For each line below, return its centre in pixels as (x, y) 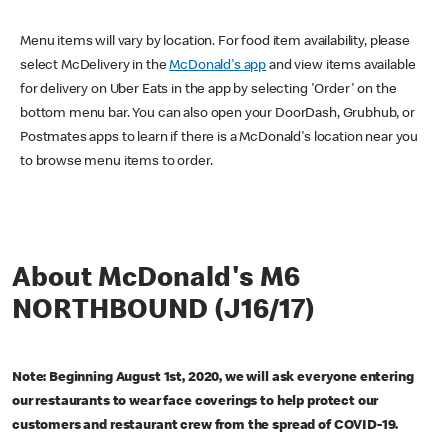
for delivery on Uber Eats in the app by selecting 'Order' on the (208, 89)
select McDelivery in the (95, 65)
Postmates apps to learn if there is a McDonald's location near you (219, 137)
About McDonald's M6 (156, 279)
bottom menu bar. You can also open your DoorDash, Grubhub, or (217, 113)
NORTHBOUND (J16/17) (163, 311)
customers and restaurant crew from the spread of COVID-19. (205, 425)
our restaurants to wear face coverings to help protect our (195, 401)
